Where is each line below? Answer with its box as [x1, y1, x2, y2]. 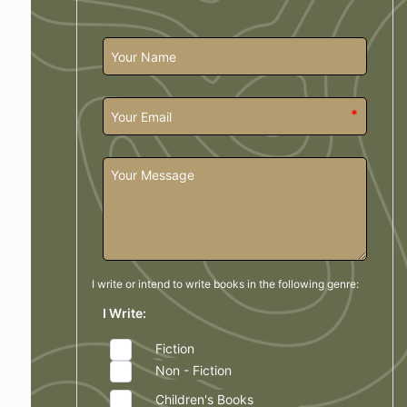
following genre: [277, 276, 359, 291]
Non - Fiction [154, 362, 232, 378]
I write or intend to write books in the [91, 276, 275, 291]
